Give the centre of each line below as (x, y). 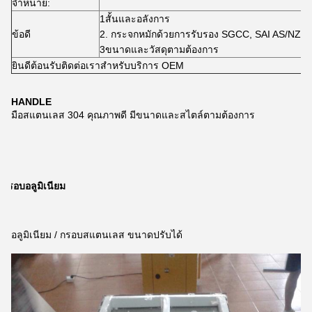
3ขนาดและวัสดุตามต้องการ (159, 49)
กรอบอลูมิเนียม (33, 186)
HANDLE (31, 102)
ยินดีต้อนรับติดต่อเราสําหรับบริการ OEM (98, 65)
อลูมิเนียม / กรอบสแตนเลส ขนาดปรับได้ (97, 235)
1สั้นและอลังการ (135, 19)
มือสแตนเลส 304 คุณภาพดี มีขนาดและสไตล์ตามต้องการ (133, 115)
